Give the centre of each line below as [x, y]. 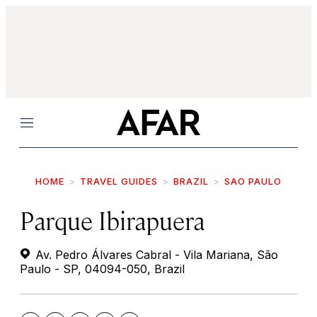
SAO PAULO [253, 181]
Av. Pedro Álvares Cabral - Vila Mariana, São [155, 255]
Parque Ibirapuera [112, 220]
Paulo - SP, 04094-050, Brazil [102, 269]
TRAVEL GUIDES [119, 181]
